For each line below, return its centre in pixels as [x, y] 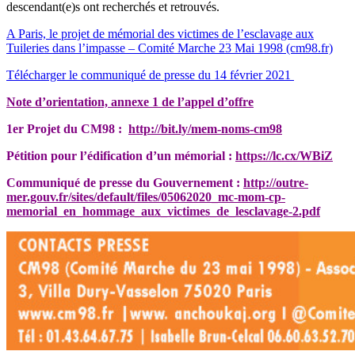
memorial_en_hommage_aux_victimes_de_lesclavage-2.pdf [163, 212]
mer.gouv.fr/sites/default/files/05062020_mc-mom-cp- [146, 197]
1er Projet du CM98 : [67, 129]
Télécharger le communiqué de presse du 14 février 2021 [150, 75]
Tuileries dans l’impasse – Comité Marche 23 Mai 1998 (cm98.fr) [170, 48]
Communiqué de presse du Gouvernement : [125, 183]
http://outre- [276, 183]
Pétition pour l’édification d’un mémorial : [121, 156]
